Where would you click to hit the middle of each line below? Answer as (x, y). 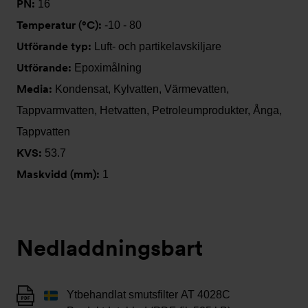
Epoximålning (108, 68)
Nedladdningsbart (110, 248)
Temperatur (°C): (60, 25)
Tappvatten (43, 132)
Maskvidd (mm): (59, 174)
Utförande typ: (55, 46)
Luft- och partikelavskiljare (158, 46)
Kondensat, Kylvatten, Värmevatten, (142, 89)
